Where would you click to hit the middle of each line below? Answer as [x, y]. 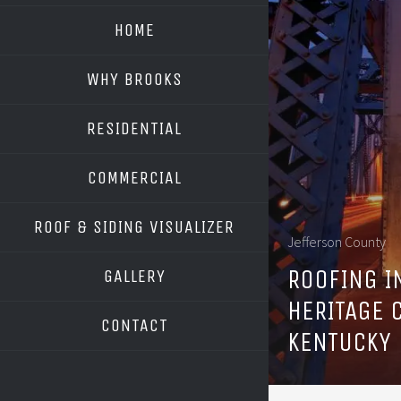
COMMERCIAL [134, 178]
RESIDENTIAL [134, 128]
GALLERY [134, 276]
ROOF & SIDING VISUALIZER [134, 227]
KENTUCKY [339, 341]
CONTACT [134, 325]
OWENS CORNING [145, 264]
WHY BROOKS [134, 79]
